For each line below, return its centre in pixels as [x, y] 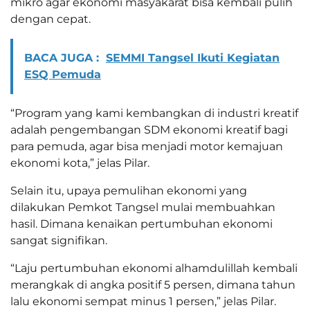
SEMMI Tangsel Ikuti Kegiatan [193, 58]
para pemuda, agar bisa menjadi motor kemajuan [147, 147]
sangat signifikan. [59, 241]
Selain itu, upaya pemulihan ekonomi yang [129, 191]
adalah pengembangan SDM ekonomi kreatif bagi [149, 130]
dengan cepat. [51, 19]
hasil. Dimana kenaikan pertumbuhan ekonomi [142, 224]
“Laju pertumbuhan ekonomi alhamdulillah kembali [154, 268]
